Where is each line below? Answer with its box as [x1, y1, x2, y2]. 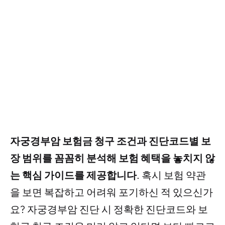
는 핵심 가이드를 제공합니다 [10, 169, 137, 181]
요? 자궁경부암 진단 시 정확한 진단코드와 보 [10, 203, 208, 215]
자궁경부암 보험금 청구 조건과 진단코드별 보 [10, 135, 211, 147]
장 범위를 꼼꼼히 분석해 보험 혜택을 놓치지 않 [10, 152, 215, 164]
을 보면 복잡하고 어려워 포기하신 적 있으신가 [10, 186, 213, 198]
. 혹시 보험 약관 [137, 169, 206, 181]
